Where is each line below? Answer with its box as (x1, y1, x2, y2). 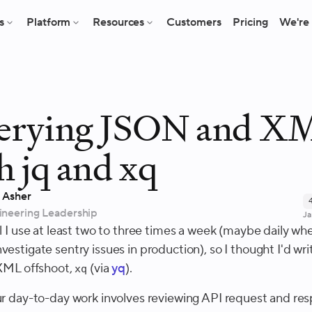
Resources (93, 15, 145, 29)
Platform (26, 15, 71, 29)
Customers (166, 15, 222, 29)
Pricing (233, 15, 269, 29)
